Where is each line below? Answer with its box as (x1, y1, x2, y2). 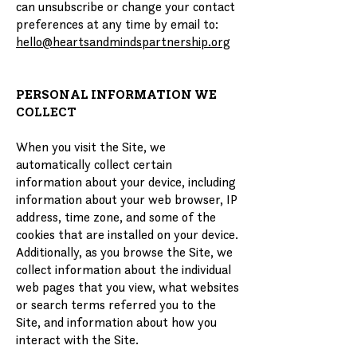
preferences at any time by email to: (16, 16, 218, 32)
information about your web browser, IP (16, 191, 237, 207)
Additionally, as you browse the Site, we (16, 244, 233, 260)
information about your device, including (16, 174, 236, 190)
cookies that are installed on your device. (16, 226, 238, 242)
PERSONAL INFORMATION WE (16, 86, 217, 102)
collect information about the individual (16, 261, 231, 277)
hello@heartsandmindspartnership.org (16, 33, 230, 49)
